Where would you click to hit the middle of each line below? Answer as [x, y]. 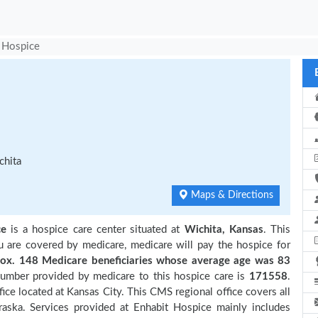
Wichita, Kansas [224, 230]
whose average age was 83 [221, 261]
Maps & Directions [231, 195]
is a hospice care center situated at [95, 230]
